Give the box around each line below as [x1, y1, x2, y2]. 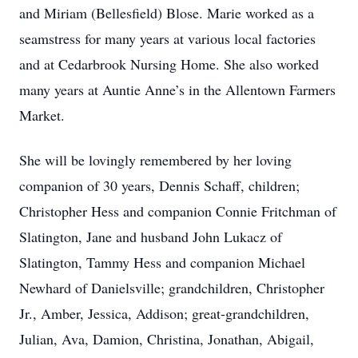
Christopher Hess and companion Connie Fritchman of [19, 201, 336, 221]
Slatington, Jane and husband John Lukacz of [19, 227, 282, 246]
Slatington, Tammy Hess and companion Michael [19, 253, 305, 272]
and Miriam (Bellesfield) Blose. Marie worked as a [19, 3, 314, 22]
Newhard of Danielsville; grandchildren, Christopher [19, 278, 324, 297]
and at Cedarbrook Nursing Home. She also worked [19, 54, 319, 74]
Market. [19, 105, 65, 125]
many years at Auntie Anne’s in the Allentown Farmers [19, 80, 336, 99]
